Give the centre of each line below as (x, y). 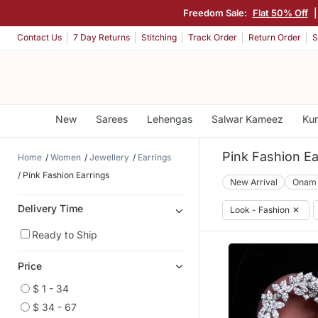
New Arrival (253, 182)
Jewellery (109, 157)
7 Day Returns (102, 38)
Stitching (159, 38)
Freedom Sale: (216, 12)
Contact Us (39, 38)
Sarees (111, 119)
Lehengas (169, 119)
